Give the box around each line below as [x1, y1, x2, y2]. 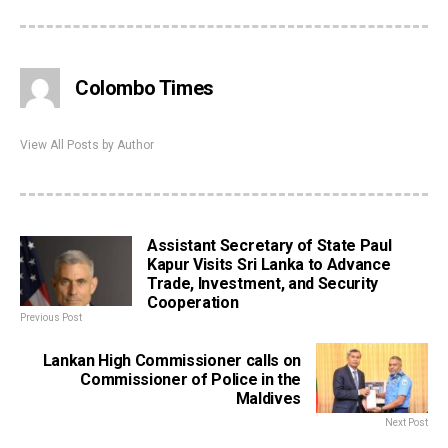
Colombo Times [75, 75, 214, 100]
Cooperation [147, 292, 239, 312]
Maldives [235, 388, 301, 408]
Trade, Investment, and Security [147, 273, 379, 293]
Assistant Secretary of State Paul [147, 235, 392, 255]
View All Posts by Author [20, 137, 154, 152]
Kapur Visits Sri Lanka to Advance [147, 254, 391, 274]
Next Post [385, 416, 428, 428]
